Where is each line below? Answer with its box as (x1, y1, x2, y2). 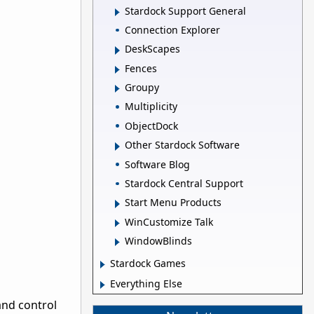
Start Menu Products (125, 196, 221, 210)
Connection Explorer (125, 22, 220, 36)
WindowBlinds (125, 234, 192, 248)
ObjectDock (125, 118, 178, 132)
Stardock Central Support (125, 176, 243, 190)
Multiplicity (125, 100, 177, 114)
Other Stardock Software (125, 138, 240, 152)
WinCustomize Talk (125, 214, 213, 228)
